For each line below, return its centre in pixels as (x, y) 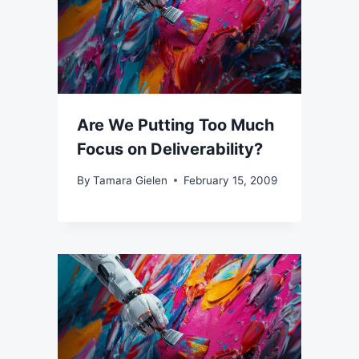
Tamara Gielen (131, 180)
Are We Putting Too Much (175, 125)
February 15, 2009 (231, 180)
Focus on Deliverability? (170, 149)
